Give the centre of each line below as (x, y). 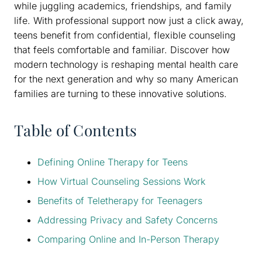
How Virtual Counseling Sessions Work (121, 181)
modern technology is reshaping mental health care (126, 64)
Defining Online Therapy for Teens (113, 162)
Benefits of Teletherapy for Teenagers (120, 200)
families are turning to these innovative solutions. (120, 93)
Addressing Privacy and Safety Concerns (127, 220)
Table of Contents (76, 130)
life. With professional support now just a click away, (129, 20)
